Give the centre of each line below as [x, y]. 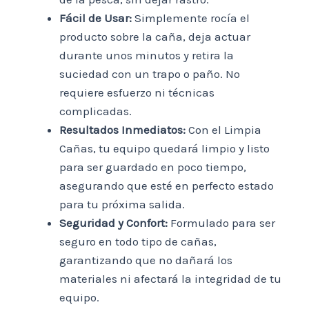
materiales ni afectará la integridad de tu [170, 279]
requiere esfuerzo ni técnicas [137, 93]
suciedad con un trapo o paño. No [150, 74]
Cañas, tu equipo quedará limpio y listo [165, 149]
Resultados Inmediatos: [122, 130]
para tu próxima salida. [122, 205]
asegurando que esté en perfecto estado [167, 186]
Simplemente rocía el [191, 18]
